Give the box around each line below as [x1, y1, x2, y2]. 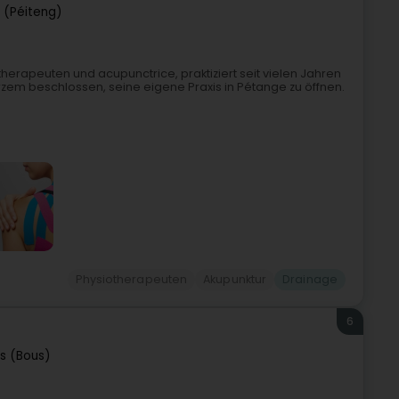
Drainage [282, 272, 338, 287]
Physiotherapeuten [76, 272, 188, 287]
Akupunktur [203, 272, 267, 287]
